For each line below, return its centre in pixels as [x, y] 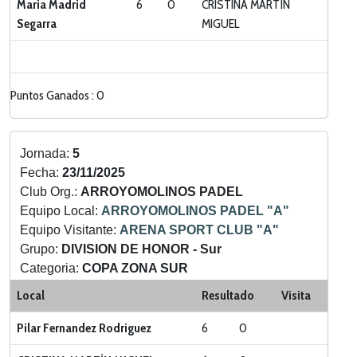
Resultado [228, 295]
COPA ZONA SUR [135, 268]
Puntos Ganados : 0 [57, 95]
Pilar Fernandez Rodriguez [84, 328]
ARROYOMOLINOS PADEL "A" [195, 211]
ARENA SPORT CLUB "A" [199, 230]
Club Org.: [50, 192]
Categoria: [51, 268]
